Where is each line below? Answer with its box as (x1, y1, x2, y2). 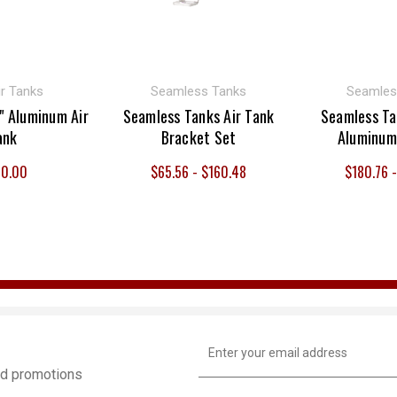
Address (198, 348, 245, 363)
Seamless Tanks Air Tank (122, 104, 275, 128)
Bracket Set (160, 125, 237, 149)
